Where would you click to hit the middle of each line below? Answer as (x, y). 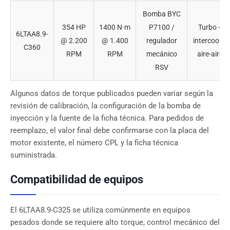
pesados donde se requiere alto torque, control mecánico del (115, 223)
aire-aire (210, 54)
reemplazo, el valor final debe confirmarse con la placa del (110, 131)
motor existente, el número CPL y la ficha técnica (94, 143)
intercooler (210, 41)
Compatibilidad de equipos (77, 179)
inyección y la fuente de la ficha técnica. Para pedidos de (107, 119)
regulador (161, 41)
